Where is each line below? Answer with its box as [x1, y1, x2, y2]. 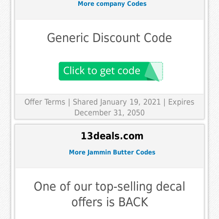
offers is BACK [71, 195, 148, 209]
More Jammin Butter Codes [68, 149, 155, 156]
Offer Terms [24, 97, 66, 107]
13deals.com [80, 131, 144, 142]
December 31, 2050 [74, 108, 145, 117]
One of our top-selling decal [34, 179, 185, 194]
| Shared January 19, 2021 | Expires [68, 97, 195, 107]
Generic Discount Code [47, 30, 172, 45]
